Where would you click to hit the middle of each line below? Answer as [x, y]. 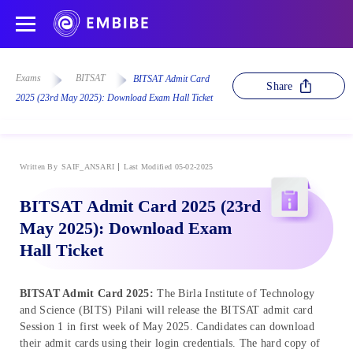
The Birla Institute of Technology [236, 293]
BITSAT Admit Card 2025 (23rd [140, 206]
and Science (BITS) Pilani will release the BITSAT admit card [166, 310]
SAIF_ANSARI [88, 166]
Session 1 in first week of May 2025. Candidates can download [167, 326]
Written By [39, 166]
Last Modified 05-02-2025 [169, 166]
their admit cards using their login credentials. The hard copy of [170, 343]
